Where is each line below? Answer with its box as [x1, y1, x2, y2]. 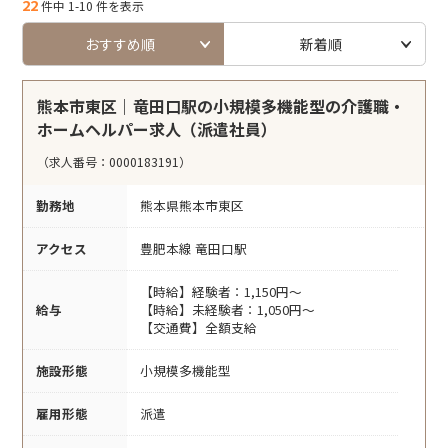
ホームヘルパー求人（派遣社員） [37, 117, 278, 141]
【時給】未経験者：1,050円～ [140, 299, 315, 319]
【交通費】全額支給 [140, 317, 257, 337]
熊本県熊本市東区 [140, 195, 244, 215]
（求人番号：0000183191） [37, 152, 192, 170]
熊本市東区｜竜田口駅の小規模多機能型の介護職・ [37, 94, 406, 118]
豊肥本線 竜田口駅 [140, 238, 247, 258]
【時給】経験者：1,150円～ [140, 281, 302, 301]
